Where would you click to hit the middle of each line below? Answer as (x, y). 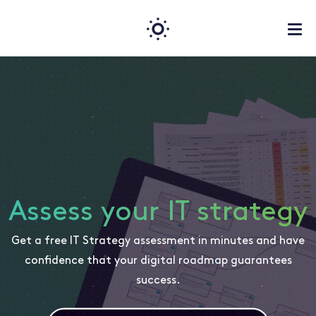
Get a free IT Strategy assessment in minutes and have (158, 241)
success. (158, 280)
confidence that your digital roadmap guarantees (158, 261)
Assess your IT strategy (158, 213)
